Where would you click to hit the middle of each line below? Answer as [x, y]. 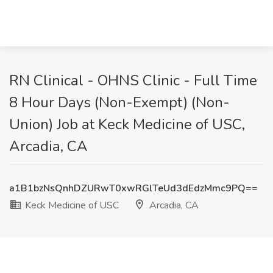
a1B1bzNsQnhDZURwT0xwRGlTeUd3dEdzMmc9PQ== [133, 188]
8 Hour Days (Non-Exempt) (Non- [119, 102]
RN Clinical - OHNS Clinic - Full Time [133, 80]
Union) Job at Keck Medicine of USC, [127, 124]
